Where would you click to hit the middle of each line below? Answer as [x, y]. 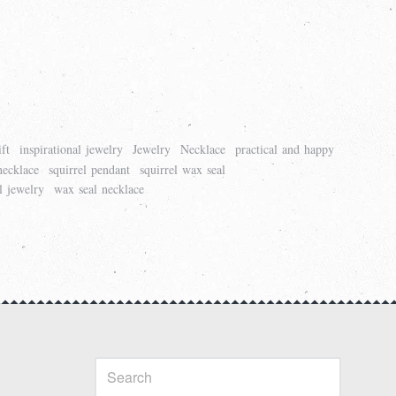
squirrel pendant [90, 169]
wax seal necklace [99, 189]
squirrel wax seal [183, 169]
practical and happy [285, 149]
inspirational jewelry [72, 149]
